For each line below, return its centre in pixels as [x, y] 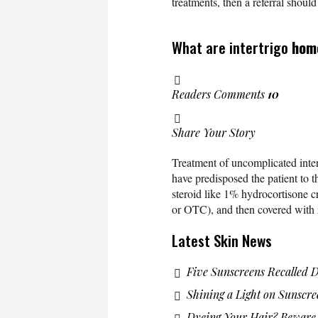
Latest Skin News [222, 241]
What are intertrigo [232, 48]
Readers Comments [220, 94]
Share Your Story [214, 133]
